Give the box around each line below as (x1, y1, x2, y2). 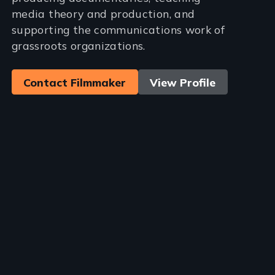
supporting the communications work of (12, 22, 225, 36)
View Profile (150, 75, 216, 89)
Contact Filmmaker (23, 75, 126, 89)
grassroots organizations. (12, 38, 145, 52)
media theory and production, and (12, 6, 195, 20)
